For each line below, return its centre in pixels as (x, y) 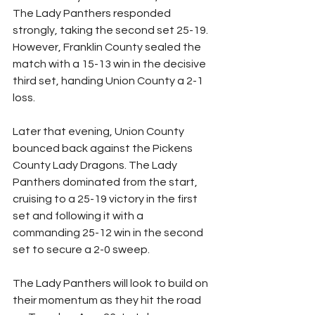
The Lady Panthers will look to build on (111, 283)
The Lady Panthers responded (93, 13)
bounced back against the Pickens (104, 148)
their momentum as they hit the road (108, 300)
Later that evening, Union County (99, 131)
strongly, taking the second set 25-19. (111, 30)
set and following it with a (79, 216)
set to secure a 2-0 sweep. (81, 249)
